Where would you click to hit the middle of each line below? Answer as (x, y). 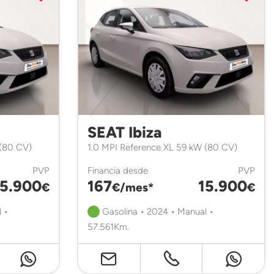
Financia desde (118, 170)
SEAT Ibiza (125, 132)
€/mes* (133, 187)
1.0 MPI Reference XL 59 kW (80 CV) (162, 147)
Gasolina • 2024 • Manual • (157, 211)
